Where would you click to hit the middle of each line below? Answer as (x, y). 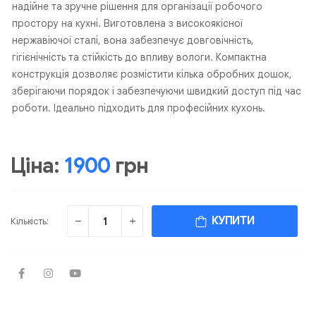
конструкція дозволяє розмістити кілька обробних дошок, (152, 74)
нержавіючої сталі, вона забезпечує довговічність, (133, 41)
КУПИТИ (230, 221)
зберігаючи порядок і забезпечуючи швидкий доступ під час (157, 91)
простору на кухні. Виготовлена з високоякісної (127, 24)
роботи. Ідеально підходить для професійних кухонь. (139, 108)
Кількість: (30, 221)
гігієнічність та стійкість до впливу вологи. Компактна (139, 57)
